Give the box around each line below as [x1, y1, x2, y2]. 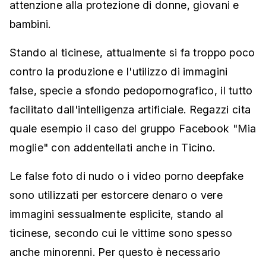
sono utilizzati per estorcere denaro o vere [9, 189, 223, 201]
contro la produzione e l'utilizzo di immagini [9, 65, 228, 78]
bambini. [9, 18, 51, 30]
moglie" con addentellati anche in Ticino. [9, 141, 216, 154]
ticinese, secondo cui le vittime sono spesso [9, 227, 233, 239]
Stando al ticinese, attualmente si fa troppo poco [9, 46, 255, 59]
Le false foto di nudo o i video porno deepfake [9, 170, 244, 182]
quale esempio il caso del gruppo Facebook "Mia [9, 122, 256, 135]
